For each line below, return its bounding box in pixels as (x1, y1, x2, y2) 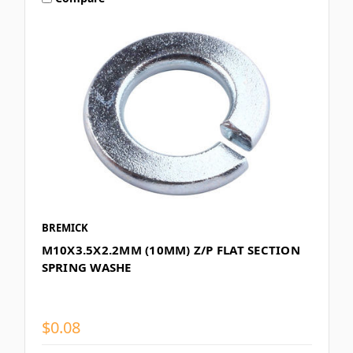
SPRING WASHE (41, 259, 132, 276)
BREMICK (41, 221, 88, 236)
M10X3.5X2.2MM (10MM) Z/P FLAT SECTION (41, 242, 300, 258)
